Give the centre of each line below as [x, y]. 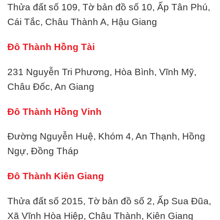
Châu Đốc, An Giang [51, 86]
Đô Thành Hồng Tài [51, 47]
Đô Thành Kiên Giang [56, 176]
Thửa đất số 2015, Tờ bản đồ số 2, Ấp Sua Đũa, [109, 201]
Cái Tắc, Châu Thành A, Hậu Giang [82, 22]
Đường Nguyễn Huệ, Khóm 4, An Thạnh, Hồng [106, 137]
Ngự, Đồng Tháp [43, 151]
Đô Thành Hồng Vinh [55, 111]
